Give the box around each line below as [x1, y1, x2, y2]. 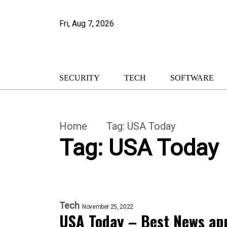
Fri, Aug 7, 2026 [59, 19, 114, 28]
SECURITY [59, 73, 100, 82]
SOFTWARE [170, 73, 214, 82]
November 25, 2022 [82, 203, 133, 210]
